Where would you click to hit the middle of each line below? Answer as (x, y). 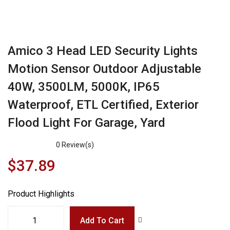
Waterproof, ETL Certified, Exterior (103, 105)
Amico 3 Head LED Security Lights (103, 51)
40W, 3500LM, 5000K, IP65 (84, 87)
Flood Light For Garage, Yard (87, 123)
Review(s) (77, 145)
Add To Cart (102, 221)
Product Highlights (41, 194)
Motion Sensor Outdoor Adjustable (104, 69)
